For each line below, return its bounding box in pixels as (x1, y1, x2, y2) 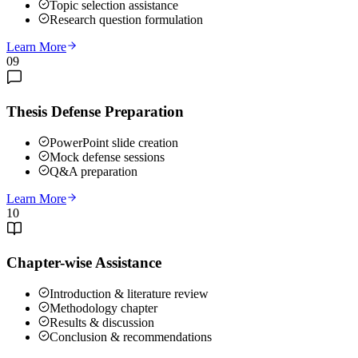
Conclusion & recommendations (50, 330, 212, 344)
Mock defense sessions (50, 149, 165, 164)
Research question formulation (50, 13, 203, 27)
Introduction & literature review (50, 287, 209, 301)
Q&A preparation (50, 164, 137, 178)
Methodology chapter (50, 301, 157, 316)
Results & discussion (50, 316, 154, 330)
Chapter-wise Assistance (6, 254, 161, 272)
